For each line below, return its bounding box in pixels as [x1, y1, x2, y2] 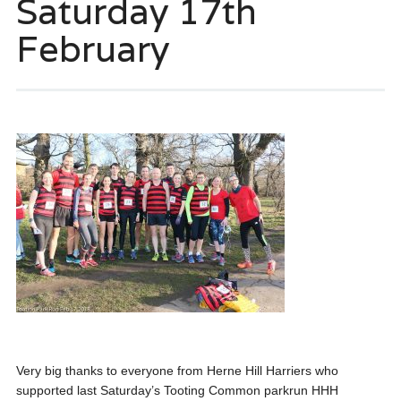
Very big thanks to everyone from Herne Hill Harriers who [15, 363, 338, 378]
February [15, 25, 169, 72]
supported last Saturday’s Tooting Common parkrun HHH [15, 383, 338, 397]
